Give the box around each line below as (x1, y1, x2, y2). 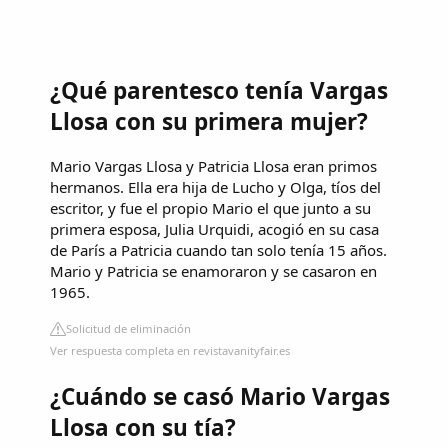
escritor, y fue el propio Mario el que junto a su (50, 197, 371, 218)
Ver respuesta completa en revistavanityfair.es (50, 342, 290, 358)
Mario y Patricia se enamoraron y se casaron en (50, 260, 377, 281)
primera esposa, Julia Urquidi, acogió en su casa (50, 218, 379, 239)
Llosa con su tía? (50, 411, 236, 443)
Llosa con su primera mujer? (50, 106, 368, 138)
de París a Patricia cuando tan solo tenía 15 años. (50, 239, 387, 260)
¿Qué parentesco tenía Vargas (50, 75, 388, 107)
